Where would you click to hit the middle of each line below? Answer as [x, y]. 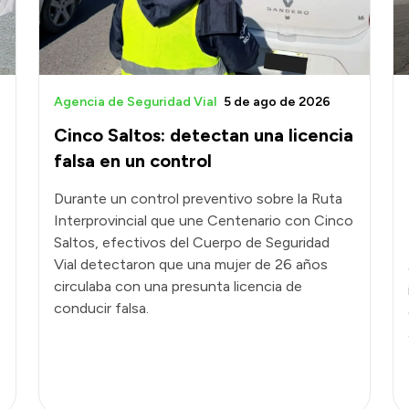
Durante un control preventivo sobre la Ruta [198, 199]
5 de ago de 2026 [277, 102]
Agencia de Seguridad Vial [135, 102]
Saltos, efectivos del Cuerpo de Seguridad [192, 243]
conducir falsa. [101, 309]
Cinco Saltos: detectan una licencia [204, 136]
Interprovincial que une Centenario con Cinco [204, 221]
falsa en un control [133, 161]
